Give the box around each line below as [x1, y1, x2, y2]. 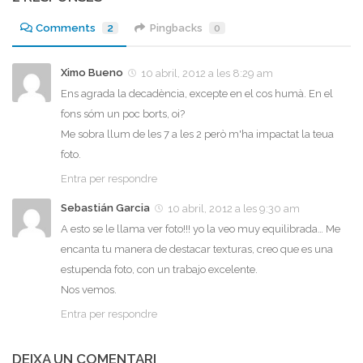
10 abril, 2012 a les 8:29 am [141, 66, 273, 79]
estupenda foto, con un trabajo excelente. [61, 263, 258, 275]
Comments [36, 21, 96, 34]
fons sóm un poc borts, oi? [61, 107, 185, 120]
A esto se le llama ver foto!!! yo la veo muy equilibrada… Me [61, 222, 340, 235]
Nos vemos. [61, 283, 117, 296]
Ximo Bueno [61, 66, 123, 79]
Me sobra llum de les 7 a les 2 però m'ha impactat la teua [61, 127, 334, 140]
